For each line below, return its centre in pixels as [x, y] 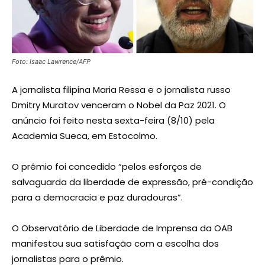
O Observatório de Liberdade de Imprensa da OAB [122, 228]
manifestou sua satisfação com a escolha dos [115, 244]
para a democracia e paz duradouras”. [97, 198]
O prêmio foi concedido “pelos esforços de [107, 167]
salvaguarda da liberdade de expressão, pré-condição [132, 182]
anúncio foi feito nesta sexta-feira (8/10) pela [113, 121]
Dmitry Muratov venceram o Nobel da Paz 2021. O [119, 105]
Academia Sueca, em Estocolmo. [85, 136]
